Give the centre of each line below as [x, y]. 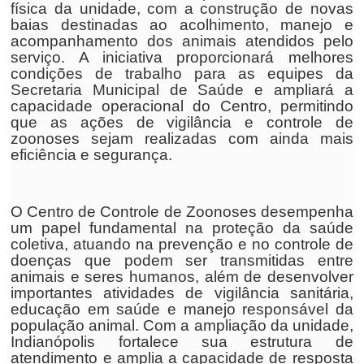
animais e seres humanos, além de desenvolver [182, 277]
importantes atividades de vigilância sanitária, [182, 293]
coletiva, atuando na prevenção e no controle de [182, 244]
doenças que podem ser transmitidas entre [182, 260]
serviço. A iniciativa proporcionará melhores [182, 57]
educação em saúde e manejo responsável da [182, 309]
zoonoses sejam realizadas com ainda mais [182, 139]
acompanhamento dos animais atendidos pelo [182, 41]
